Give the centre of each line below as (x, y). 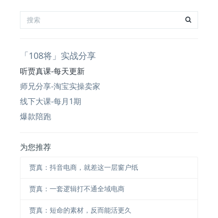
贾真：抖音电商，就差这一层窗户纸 (83, 167)
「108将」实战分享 (58, 55)
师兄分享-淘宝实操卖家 (60, 86)
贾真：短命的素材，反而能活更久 (80, 210)
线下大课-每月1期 (51, 101)
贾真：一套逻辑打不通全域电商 (77, 189)
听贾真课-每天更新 (53, 71)
